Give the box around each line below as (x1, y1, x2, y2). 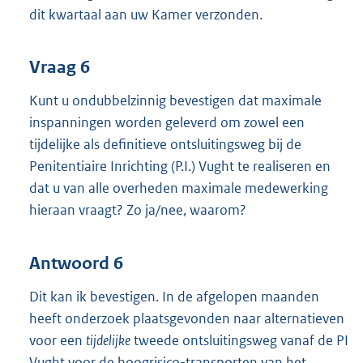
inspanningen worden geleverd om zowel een (29, 113, 305, 132)
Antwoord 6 (29, 252, 123, 274)
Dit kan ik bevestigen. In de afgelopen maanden (29, 287, 319, 305)
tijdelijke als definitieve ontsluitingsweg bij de (29, 135, 301, 154)
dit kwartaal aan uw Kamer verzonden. (29, 5, 263, 23)
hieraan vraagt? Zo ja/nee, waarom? (29, 201, 246, 220)
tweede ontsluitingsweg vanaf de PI (130, 331, 348, 349)
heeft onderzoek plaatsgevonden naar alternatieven (29, 309, 344, 327)
